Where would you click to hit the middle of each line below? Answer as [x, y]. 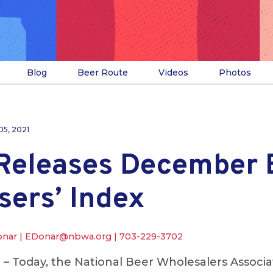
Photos [235, 73]
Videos [173, 73]
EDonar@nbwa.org [68, 236]
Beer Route [102, 73]
